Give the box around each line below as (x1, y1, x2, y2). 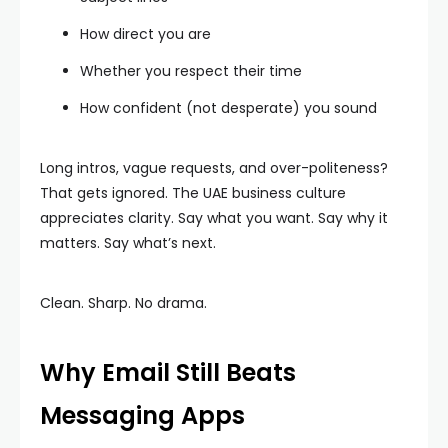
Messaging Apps (40, 399, 245, 432)
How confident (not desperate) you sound (80, 98, 377, 118)
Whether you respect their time (80, 61, 302, 81)
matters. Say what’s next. (40, 233, 216, 253)
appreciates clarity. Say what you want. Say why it (40, 208, 388, 228)
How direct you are (80, 24, 211, 44)
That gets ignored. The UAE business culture (40, 183, 346, 203)
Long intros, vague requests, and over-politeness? (40, 158, 388, 178)
